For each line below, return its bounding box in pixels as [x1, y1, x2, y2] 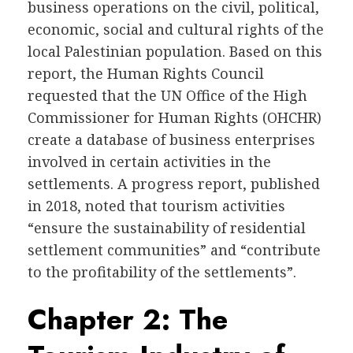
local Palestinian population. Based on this [28, 41, 322, 61]
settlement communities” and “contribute [28, 240, 321, 259]
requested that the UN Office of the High [28, 85, 307, 105]
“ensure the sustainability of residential [28, 217, 306, 237]
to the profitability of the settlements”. [28, 262, 296, 281]
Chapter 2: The [28, 299, 228, 341]
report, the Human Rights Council [28, 63, 264, 83]
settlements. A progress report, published [28, 173, 320, 193]
